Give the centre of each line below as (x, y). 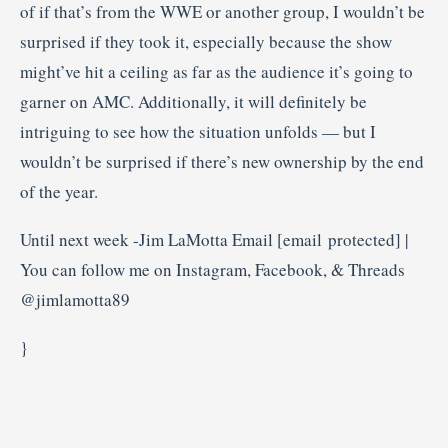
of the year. (59, 191)
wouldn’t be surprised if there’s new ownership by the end (222, 161)
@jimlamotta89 (75, 299)
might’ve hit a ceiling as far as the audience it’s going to (216, 71)
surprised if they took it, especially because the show (206, 41)
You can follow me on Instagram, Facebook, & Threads (212, 269)
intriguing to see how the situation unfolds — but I (198, 131)
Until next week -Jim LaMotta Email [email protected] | (214, 239)
